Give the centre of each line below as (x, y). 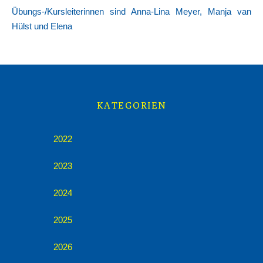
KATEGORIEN (131, 105)
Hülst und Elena (42, 26)
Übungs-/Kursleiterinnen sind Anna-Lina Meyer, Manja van (131, 11)
